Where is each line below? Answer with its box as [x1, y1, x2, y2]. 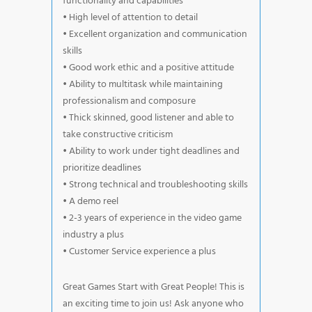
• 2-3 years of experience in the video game [63, 210, 242, 226]
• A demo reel [63, 193, 118, 210]
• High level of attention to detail [63, 9, 198, 26]
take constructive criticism [63, 126, 173, 143]
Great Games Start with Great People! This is [63, 279, 244, 295]
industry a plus [63, 226, 124, 243]
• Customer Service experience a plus [63, 243, 216, 260]
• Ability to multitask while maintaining [63, 76, 223, 93]
